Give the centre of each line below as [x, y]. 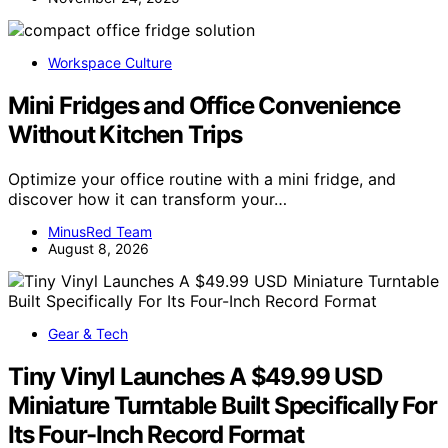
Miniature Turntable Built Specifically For [222, 405]
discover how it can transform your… [147, 199]
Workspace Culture [110, 63]
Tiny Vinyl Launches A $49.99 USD [195, 376]
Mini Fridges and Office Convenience [204, 106]
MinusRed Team [100, 232]
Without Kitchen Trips [125, 135]
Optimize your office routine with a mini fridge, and [202, 179]
